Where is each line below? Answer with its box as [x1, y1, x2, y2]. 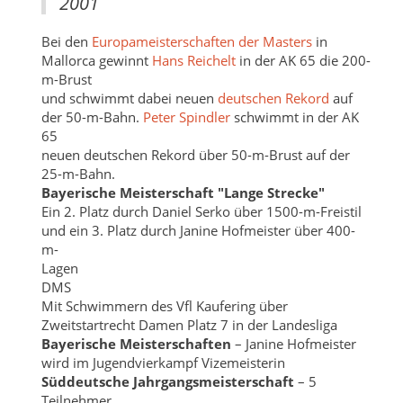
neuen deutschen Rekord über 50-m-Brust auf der [40, 145, 350, 164]
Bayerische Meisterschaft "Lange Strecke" [40, 183, 325, 201]
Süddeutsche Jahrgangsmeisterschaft [40, 372, 294, 390]
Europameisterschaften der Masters [91, 31, 312, 50]
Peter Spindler [142, 107, 230, 126]
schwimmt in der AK [229, 107, 359, 126]
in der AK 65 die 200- [235, 50, 371, 69]
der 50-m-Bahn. [40, 107, 143, 126]
